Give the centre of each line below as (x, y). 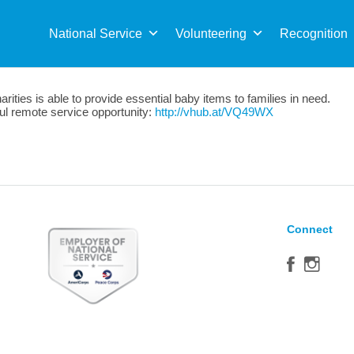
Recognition (314, 34)
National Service (96, 34)
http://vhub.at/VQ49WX (214, 112)
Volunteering (211, 34)
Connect (310, 229)
